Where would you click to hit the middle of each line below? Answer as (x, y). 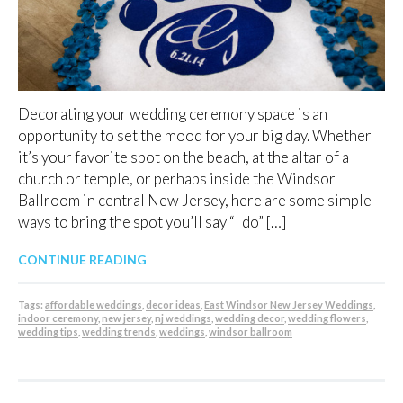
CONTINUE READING (82, 259)
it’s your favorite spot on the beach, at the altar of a (184, 157)
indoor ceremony (58, 318)
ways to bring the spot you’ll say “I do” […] (152, 221)
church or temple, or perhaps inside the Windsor (177, 178)
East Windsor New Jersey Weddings (289, 304)
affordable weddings (94, 304)
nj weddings (183, 318)
